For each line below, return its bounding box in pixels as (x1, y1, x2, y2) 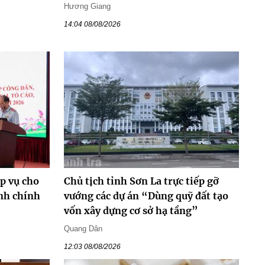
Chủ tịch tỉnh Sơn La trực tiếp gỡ (63, 175, 219, 188)
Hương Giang (63, 1, 111, 11)
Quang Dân (63, 224, 102, 234)
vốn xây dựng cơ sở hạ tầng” (63, 205, 198, 217)
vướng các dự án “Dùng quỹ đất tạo (63, 190, 228, 202)
